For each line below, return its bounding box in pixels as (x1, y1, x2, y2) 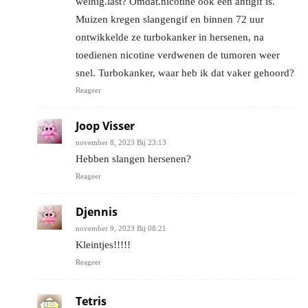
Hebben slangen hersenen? (76, 153, 191, 164)
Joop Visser (76, 118, 135, 133)
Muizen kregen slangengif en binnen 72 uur (76, 13, 264, 25)
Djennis (76, 203, 118, 219)
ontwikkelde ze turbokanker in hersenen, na (76, 31, 264, 43)
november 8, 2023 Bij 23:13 (76, 137, 166, 146)
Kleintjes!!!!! (76, 239, 131, 250)
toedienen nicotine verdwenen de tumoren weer (76, 49, 280, 60)
